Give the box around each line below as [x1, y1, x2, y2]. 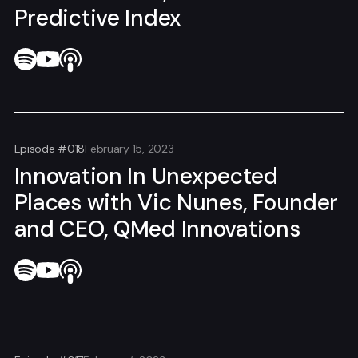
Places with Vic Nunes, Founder [14, 188, 339, 218]
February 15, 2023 [85, 141, 174, 157]
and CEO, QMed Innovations [14, 214, 300, 245]
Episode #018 [14, 141, 86, 157]
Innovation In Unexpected [14, 161, 278, 192]
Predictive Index [14, 2, 182, 33]
